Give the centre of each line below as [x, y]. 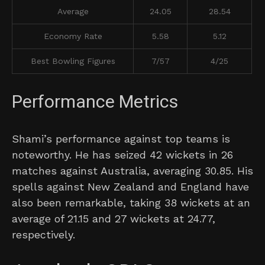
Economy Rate [73, 36]
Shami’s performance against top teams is [121, 139]
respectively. [43, 235]
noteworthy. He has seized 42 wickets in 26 [122, 155]
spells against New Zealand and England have [130, 187]
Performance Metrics [95, 103]
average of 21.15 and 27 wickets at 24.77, [114, 219]
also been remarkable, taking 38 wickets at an [131, 203]
